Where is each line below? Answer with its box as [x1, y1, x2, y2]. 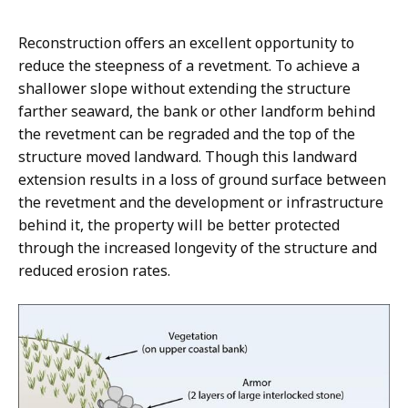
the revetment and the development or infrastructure [18, 191, 383, 212]
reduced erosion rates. [18, 260, 170, 280]
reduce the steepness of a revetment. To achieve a [18, 55, 360, 76]
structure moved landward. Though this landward [18, 146, 357, 167]
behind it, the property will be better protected [18, 214, 340, 235]
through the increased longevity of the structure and [18, 237, 377, 258]
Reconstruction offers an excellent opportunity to [18, 32, 354, 53]
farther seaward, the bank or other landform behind [18, 100, 375, 121]
